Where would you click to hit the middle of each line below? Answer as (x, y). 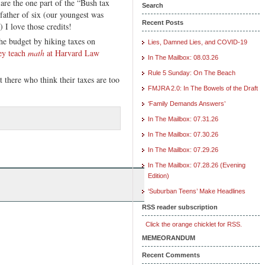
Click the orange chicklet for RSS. (192, 224)
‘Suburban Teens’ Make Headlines (197, 191)
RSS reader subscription (180, 207)
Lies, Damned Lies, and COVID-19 (198, 42)
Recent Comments (171, 255)
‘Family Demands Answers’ (187, 103)
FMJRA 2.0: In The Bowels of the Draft (203, 88)
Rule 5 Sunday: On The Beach (192, 72)
